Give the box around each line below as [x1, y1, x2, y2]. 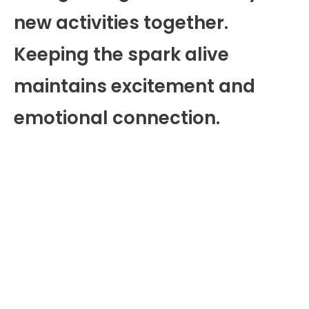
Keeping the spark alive [14, 41, 229, 67]
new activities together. [14, 10, 228, 35]
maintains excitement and [14, 73, 255, 99]
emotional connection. [14, 105, 220, 130]
